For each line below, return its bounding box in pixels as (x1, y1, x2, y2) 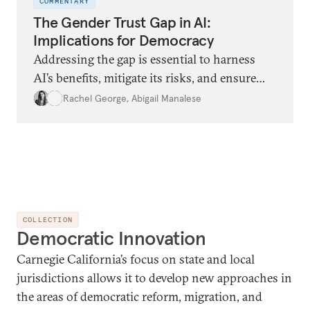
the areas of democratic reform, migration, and (17, 289, 262, 305)
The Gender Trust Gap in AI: (33, 12, 211, 33)
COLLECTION (23, 215, 73, 225)
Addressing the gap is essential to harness (33, 51, 255, 68)
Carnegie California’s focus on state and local (17, 251, 255, 268)
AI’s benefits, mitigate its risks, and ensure (33, 70, 256, 86)
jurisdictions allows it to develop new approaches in (17, 270, 292, 286)
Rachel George (63, 91, 127, 104)
